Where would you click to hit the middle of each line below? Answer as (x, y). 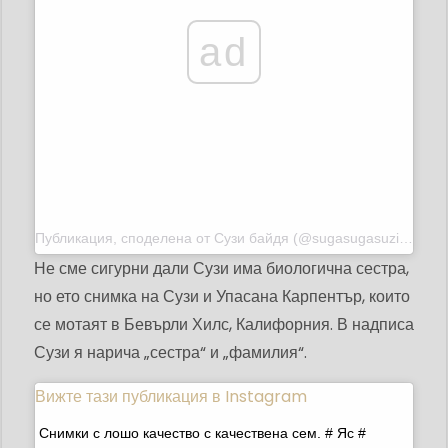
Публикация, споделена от (124, 238)
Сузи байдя (251, 238)
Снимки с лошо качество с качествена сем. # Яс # (202, 433)
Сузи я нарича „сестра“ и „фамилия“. (170, 353)
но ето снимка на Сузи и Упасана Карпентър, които (222, 297)
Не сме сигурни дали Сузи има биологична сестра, (221, 269)
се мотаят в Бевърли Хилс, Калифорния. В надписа (224, 325)
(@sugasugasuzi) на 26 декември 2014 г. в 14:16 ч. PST (344, 238)
